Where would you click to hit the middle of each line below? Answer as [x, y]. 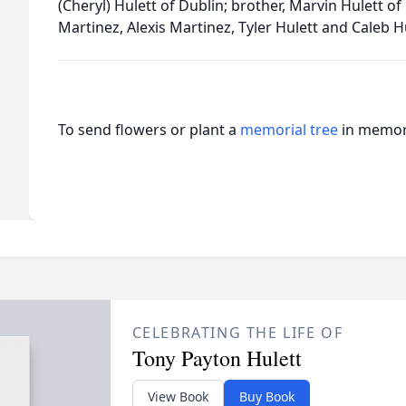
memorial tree [289, 130]
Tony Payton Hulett [217, 358]
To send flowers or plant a [149, 130]
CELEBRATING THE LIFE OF [237, 333]
